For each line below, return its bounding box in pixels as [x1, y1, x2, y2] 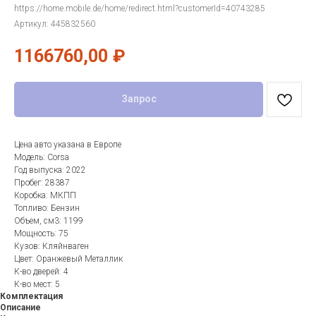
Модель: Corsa [14, 152, 69, 162]
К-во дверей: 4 [14, 266, 68, 276]
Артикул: [14, 19, 51, 29]
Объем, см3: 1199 [14, 215, 83, 226]
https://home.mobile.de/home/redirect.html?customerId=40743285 [14, 4, 265, 13]
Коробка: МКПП [14, 190, 76, 200]
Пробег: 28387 [14, 177, 70, 188]
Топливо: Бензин [14, 202, 80, 213]
